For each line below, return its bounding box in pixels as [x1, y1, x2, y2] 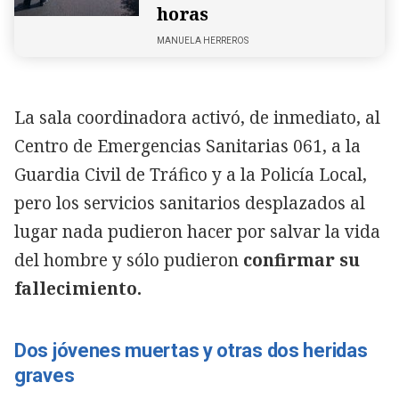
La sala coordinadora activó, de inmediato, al [14, 105, 380, 129]
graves [14, 363, 75, 387]
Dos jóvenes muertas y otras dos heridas [14, 338, 368, 362]
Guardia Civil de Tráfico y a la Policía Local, [14, 162, 367, 186]
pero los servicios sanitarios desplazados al [14, 191, 365, 215]
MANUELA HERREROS [157, 35, 248, 45]
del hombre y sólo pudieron [14, 248, 239, 272]
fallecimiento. [14, 276, 142, 300]
